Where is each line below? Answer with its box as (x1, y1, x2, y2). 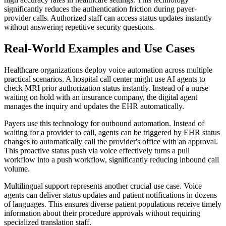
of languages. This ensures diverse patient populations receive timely (4, 199, 221, 208)
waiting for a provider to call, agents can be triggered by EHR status (4, 128, 220, 137)
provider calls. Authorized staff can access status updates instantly (4, 14, 212, 23)
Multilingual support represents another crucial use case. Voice (4, 181, 202, 190)
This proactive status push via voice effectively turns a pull (4, 146, 190, 155)
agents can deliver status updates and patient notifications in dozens (4, 190, 217, 199)
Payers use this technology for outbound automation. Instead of (4, 119, 204, 128)
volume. (4, 164, 30, 173)
